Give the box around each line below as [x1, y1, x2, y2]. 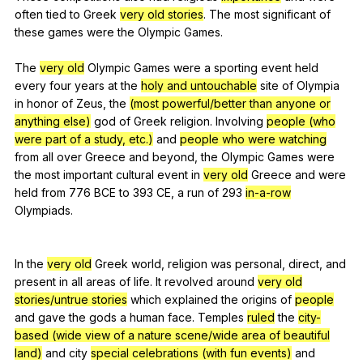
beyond [152, 149, 194, 164]
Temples [198, 310, 244, 324]
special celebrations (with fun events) [91, 345, 292, 360]
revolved [164, 274, 213, 288]
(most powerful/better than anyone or [130, 96, 331, 110]
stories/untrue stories [15, 292, 127, 306]
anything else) [15, 113, 91, 128]
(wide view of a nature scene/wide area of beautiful [52, 327, 330, 342]
